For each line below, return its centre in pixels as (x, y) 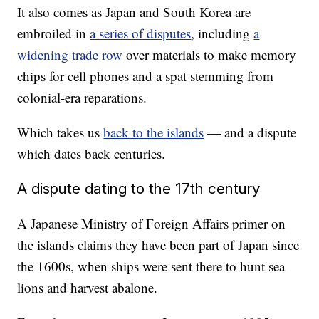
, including (223, 33)
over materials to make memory (210, 54)
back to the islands (154, 132)
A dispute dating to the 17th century (139, 188)
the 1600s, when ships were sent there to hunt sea (151, 266)
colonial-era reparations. (82, 97)
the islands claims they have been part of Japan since (158, 245)
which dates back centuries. (91, 153)
